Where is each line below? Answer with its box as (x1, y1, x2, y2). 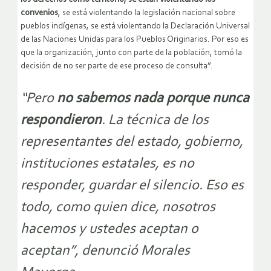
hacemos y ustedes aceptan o (21, 221, 198, 237)
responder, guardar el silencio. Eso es (21, 178, 244, 193)
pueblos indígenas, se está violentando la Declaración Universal (21, 21, 250, 31)
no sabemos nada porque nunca (54, 91, 249, 106)
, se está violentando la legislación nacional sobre (58, 8, 235, 18)
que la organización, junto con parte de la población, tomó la (21, 48, 242, 57)
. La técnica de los (102, 113, 209, 128)
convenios (21, 8, 58, 18)
